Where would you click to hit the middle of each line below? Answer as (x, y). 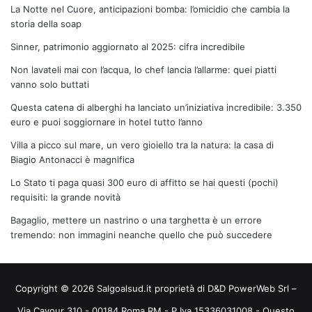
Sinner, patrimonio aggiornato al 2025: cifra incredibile (128, 46)
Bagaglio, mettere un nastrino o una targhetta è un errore (136, 220)
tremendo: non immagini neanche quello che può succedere (141, 234)
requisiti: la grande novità (65, 197)
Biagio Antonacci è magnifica (72, 159)
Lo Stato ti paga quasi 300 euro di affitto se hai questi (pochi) (145, 182)
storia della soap (46, 23)
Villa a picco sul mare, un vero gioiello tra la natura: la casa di (142, 145)
